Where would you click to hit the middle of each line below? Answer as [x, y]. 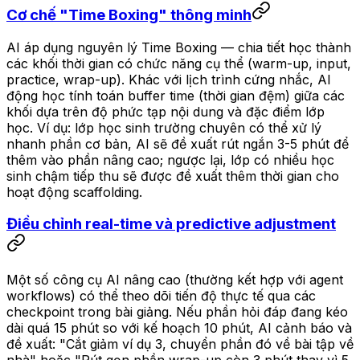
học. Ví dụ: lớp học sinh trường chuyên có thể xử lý [164, 127]
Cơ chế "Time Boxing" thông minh [129, 14]
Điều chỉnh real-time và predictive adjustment [171, 224]
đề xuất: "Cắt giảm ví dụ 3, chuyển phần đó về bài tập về [180, 344]
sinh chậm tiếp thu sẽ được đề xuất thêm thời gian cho [173, 176]
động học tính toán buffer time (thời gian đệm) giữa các [176, 95]
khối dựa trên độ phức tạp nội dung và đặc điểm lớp [166, 111]
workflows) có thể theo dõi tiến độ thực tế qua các [161, 296]
